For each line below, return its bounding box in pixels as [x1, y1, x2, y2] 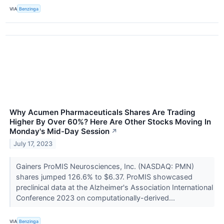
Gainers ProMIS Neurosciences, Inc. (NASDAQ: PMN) [15, 162, 194, 171]
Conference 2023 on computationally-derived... [15, 193, 177, 202]
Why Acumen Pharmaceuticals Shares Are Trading [9, 107, 195, 117]
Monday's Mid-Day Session [9, 126, 109, 136]
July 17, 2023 [13, 140, 53, 148]
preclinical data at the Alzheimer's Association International [15, 183, 213, 192]
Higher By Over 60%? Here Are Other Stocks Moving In [9, 117, 211, 127]
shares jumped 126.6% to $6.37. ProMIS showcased [15, 172, 192, 181]
